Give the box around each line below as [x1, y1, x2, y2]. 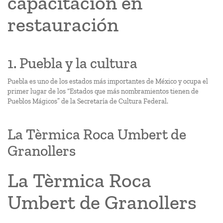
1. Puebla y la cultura [7, 54, 137, 72]
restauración [7, 12, 118, 36]
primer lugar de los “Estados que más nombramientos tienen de [7, 87, 199, 96]
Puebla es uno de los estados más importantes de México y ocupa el [7, 77, 208, 86]
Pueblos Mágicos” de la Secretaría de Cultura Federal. [7, 97, 168, 106]
